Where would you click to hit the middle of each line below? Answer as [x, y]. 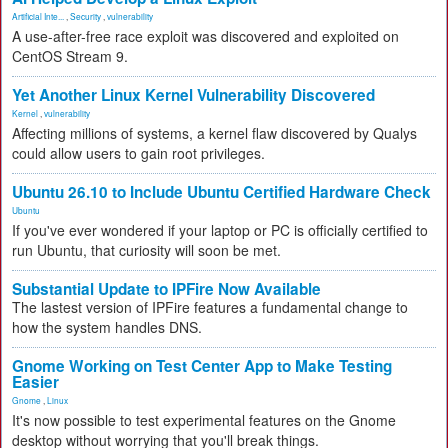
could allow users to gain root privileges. [138, 153]
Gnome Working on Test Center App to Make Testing [202, 366]
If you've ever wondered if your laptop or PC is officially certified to [220, 230]
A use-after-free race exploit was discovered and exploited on [205, 36]
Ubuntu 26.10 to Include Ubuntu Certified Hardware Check [221, 192]
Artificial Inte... [38, 16]
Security [85, 16]
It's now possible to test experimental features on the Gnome [204, 420]
